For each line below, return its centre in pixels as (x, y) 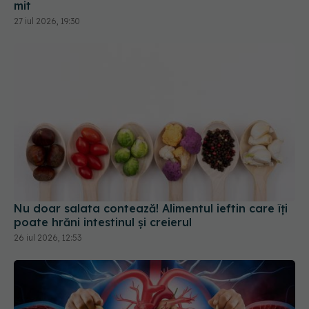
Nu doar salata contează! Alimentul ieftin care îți (151, 160)
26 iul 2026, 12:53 (48, 190)
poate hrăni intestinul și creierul (103, 174)
